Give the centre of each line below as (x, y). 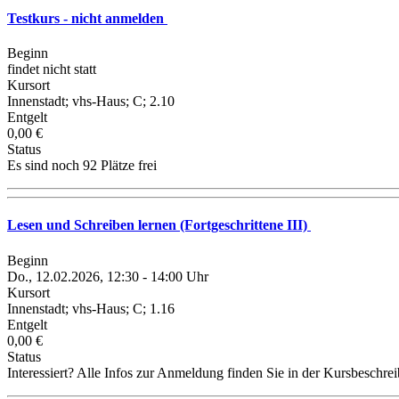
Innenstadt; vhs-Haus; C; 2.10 (91, 102)
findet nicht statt (52, 69)
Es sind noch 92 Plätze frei (82, 166)
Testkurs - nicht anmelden (87, 18)
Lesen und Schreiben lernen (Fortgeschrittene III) (159, 225)
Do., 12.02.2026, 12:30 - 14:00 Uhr (108, 276)
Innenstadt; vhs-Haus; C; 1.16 (91, 308)
